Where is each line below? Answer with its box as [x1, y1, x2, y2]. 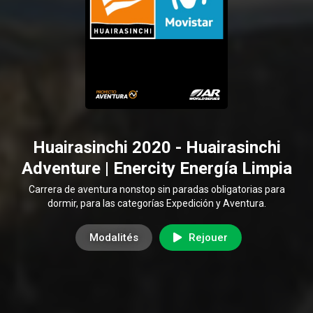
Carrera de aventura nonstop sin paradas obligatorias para [28, 183, 285, 195]
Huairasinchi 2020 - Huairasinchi [32, 137, 281, 157]
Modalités [89, 231, 138, 244]
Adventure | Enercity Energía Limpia [21, 158, 292, 178]
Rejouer [188, 231, 228, 244]
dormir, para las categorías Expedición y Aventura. [47, 197, 266, 209]
